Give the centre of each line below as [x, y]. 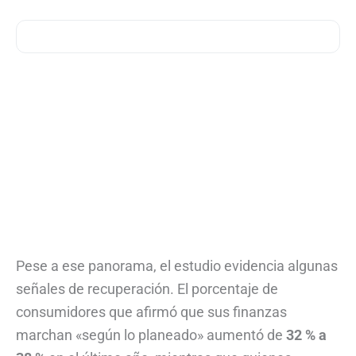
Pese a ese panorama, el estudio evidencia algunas [177, 266]
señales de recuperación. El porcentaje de [147, 289]
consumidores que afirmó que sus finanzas [151, 312]
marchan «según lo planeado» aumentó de [151, 335]
